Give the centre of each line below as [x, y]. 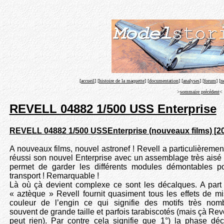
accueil [88, 81]
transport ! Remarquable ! [54, 175]
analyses [191, 81]
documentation [164, 81]
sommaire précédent [200, 92]
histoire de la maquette [122, 81]
